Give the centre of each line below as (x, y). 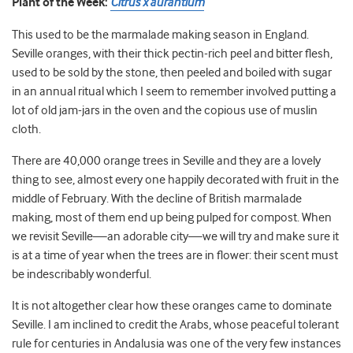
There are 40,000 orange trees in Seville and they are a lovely (166, 161)
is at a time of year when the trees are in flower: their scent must (175, 256)
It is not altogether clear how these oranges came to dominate (172, 306)
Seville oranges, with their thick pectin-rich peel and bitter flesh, (172, 54)
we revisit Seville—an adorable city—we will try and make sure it (175, 237)
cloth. (26, 130)
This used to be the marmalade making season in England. (160, 35)
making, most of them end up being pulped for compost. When (172, 218)
